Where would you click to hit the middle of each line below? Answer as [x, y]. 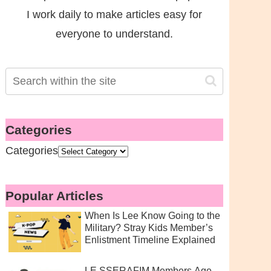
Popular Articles [54, 195]
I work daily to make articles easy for [114, 15]
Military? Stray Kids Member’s [149, 227]
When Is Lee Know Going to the [152, 215]
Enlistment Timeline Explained [150, 240]
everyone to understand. [114, 34]
